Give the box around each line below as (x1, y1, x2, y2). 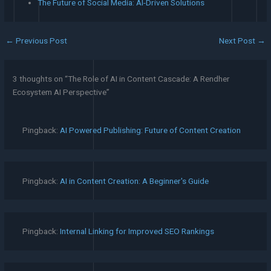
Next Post (218, 36, 257, 46)
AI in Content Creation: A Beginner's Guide (59, 175, 209, 186)
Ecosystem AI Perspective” (13, 87, 110, 97)
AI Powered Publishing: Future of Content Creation (59, 125, 241, 135)
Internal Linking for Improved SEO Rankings (59, 226, 214, 237)
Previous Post (14, 36, 68, 46)
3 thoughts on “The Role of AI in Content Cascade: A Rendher (13, 74, 230, 84)
